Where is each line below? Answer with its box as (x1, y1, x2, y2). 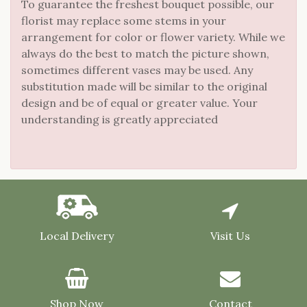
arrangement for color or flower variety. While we (21, 29, 285, 44)
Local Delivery (40, 228, 114, 243)
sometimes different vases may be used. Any (21, 62, 253, 77)
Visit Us (210, 228, 250, 243)
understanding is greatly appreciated (21, 112, 218, 126)
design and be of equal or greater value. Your (21, 95, 258, 110)
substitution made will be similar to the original (21, 79, 267, 93)
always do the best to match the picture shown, (21, 46, 269, 60)
